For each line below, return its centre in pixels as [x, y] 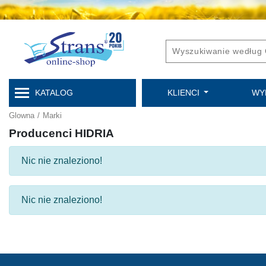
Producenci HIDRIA [61, 133]
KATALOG [54, 93]
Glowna [22, 115]
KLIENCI [184, 93]
